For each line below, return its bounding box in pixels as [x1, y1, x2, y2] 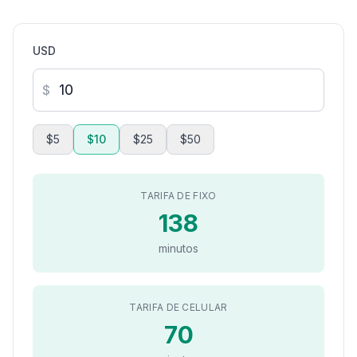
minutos [159, 241, 198, 255]
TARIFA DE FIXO [140, 190, 217, 202]
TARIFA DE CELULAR [129, 301, 228, 313]
